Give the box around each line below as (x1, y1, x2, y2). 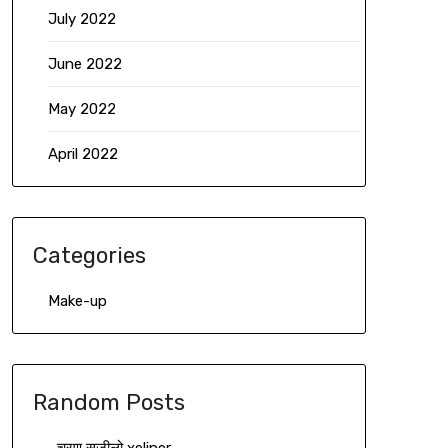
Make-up (47, 292, 107, 311)
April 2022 (47, 145, 118, 164)
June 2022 (47, 55, 122, 74)
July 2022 (47, 10, 116, 29)
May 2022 (47, 100, 116, 119)
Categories (32, 242, 146, 270)
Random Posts (32, 389, 185, 417)
